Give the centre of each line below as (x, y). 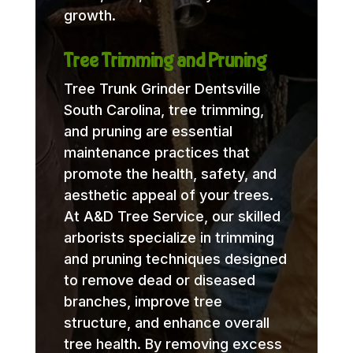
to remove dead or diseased (159, 280)
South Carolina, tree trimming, (163, 110)
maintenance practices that (156, 152)
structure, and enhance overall (166, 322)
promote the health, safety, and (170, 173)
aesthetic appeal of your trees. (168, 195)
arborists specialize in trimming (169, 237)
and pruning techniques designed (175, 258)
